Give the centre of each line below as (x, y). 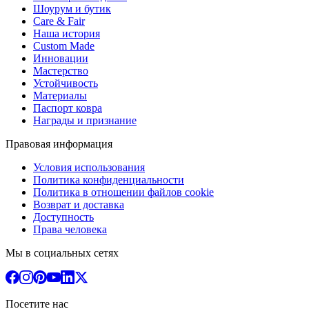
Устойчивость (66, 83)
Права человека (70, 230)
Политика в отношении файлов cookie (123, 192)
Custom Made (64, 46)
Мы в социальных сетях (62, 253)
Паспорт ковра (68, 108)
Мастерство (61, 71)
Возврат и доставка (79, 205)
